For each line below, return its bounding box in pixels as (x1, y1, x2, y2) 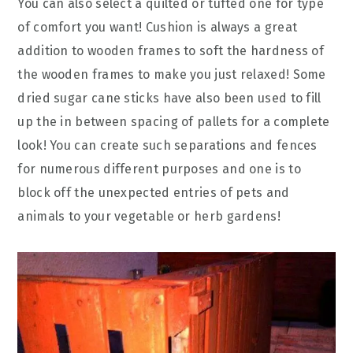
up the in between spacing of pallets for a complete (17, 114, 330, 129)
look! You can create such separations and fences (17, 138, 318, 153)
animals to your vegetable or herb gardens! (17, 209, 281, 224)
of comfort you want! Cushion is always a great (17, 20, 298, 35)
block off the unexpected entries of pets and (17, 185, 290, 200)
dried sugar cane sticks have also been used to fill (17, 91, 321, 106)
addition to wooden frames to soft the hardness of (17, 43, 325, 58)
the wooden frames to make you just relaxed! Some (17, 67, 326, 82)
